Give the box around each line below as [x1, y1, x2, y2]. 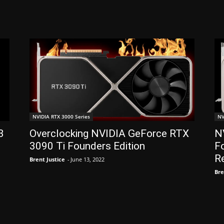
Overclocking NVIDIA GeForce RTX [29, 127, 189, 139]
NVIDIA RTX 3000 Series [32, 112, 90, 120]
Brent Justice [29, 155, 65, 163]
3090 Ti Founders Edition [29, 139, 145, 152]
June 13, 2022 [70, 155, 105, 163]
